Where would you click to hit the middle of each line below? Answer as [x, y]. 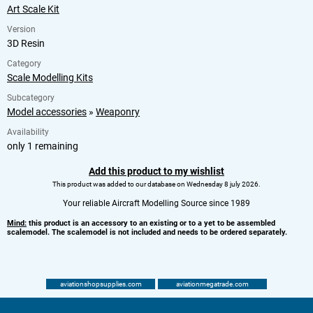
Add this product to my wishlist [156, 171]
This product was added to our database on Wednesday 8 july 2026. [156, 184]
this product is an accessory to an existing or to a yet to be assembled [151, 223]
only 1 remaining [43, 146]
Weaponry [118, 111]
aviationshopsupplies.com [101, 284]
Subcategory [31, 97]
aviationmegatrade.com [212, 284]
